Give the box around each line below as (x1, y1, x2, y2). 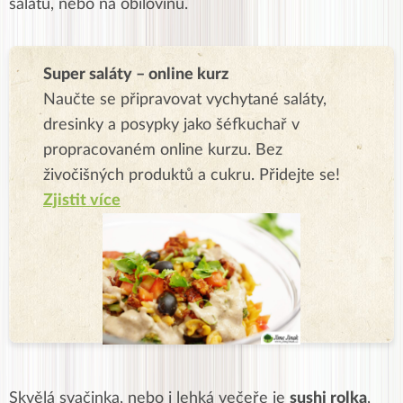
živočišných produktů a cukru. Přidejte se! (43, 167, 340, 184)
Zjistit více (43, 193, 121, 210)
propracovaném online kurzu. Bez (43, 142, 282, 159)
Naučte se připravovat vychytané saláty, (43, 92, 327, 109)
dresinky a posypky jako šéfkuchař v (43, 117, 300, 134)
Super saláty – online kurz (43, 67, 228, 84)
